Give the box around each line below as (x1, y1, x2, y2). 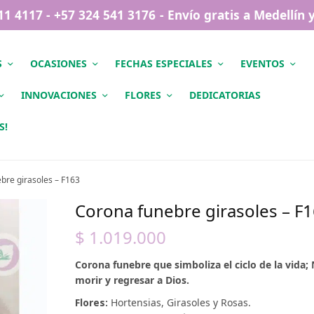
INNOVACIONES (21, 88, 97, 102)
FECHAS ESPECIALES (115, 56, 212, 70)
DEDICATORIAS (189, 88, 261, 102)
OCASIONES (30, 56, 87, 70)
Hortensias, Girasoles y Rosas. (107, 295, 251, 309)
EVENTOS (240, 56, 285, 70)
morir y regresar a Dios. (74, 273, 189, 287)
